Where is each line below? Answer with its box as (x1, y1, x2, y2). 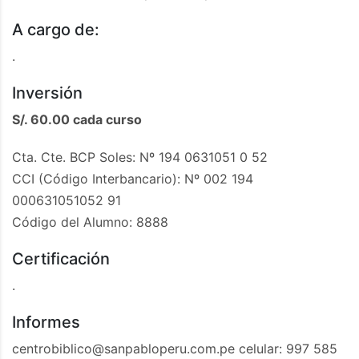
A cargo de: (12, 19, 99, 39)
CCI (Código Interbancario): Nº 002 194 (12, 170, 253, 187)
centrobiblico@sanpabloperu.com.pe (12, 340, 235, 357)
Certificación (12, 248, 110, 268)
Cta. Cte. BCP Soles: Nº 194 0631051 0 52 (12, 148, 268, 165)
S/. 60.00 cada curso (12, 111, 142, 127)
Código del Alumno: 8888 (12, 213, 168, 230)
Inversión (12, 83, 83, 103)
